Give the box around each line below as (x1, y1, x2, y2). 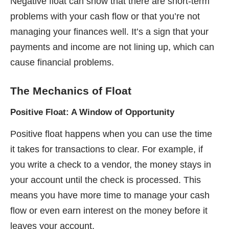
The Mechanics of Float (10, 85, 131, 97)
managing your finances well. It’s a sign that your (10, 27, 209, 37)
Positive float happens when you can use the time (10, 128, 212, 139)
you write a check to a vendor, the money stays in (10, 159, 211, 170)
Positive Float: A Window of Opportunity (10, 107, 174, 117)
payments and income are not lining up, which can (10, 42, 214, 53)
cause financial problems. (10, 57, 114, 68)
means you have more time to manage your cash (10, 190, 210, 200)
